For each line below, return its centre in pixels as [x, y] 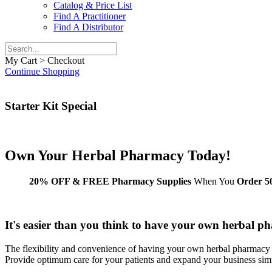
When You [214, 181]
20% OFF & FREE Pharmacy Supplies [110, 181]
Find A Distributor [88, 27]
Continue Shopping [42, 72]
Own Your [38, 155]
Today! [207, 155]
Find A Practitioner [90, 16]
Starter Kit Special [51, 106]
